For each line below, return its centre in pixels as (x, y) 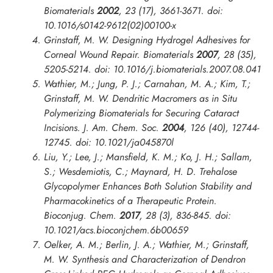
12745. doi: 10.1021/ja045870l (109, 143)
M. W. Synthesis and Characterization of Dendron (145, 260)
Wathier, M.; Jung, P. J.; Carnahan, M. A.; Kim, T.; (147, 84)
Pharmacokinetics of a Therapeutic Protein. (130, 201)
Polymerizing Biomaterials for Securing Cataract (141, 113)
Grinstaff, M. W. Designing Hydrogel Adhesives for (147, 40)
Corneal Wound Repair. (94, 55)
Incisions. (64, 128)
